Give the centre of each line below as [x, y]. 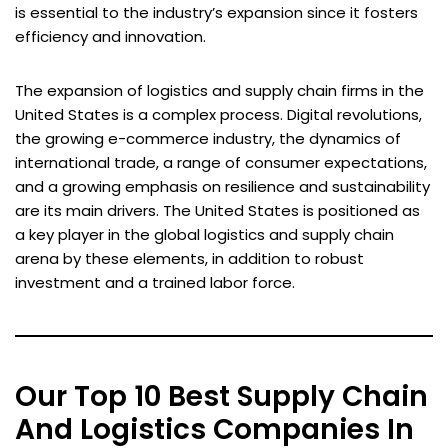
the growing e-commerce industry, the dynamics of [208, 138]
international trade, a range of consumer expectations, [221, 162]
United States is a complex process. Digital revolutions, [218, 114]
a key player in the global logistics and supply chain [204, 234]
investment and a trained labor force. [155, 282]
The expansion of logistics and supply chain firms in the [219, 90]
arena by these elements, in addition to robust [189, 258]
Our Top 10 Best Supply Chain [221, 397]
